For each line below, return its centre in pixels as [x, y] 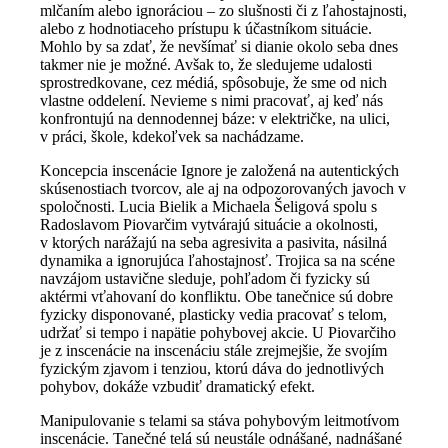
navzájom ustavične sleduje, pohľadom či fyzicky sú [205, 279]
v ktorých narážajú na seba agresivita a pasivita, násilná [213, 243]
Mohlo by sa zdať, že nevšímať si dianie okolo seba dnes [219, 47]
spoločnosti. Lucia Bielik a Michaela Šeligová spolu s [208, 207]
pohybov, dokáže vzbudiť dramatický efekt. [179, 387]
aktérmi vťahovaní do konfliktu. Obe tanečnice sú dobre [216, 297]
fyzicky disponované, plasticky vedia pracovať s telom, [213, 315]
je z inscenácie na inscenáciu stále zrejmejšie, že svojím [213, 351]
